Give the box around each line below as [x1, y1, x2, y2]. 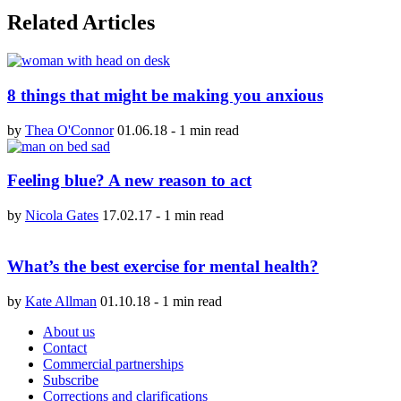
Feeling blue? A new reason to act [7, 171, 252, 191]
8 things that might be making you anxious [7, 85, 323, 105]
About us [43, 323, 95, 339]
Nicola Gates [25, 208, 98, 224]
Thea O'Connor [25, 122, 114, 138]
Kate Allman [25, 293, 97, 309]
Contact [43, 339, 87, 355]
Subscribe [43, 371, 98, 388]
